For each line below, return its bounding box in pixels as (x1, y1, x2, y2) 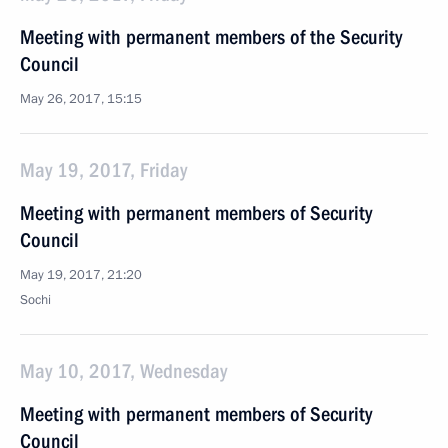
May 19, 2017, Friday (20, 158, 187, 182)
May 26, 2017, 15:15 (20, 90, 142, 108)
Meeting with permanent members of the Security (20, 25, 402, 49)
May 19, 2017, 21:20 (20, 266, 142, 284)
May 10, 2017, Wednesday (20, 359, 227, 383)
